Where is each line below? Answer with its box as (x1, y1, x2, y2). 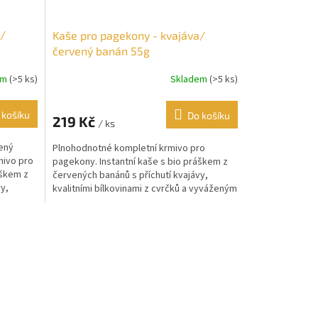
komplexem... (52, 194, 109, 209)
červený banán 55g (52, 43, 150, 57)
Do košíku (187, 109, 230, 121)
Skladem (170, 72, 209, 87)
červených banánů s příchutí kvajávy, (52, 168, 208, 182)
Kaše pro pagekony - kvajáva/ (52, 28, 205, 42)
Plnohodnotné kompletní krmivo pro (52, 141, 205, 155)
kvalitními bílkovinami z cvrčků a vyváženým (52, 181, 237, 196)
